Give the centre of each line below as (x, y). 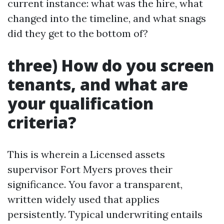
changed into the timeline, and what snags (107, 18)
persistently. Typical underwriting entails (105, 214)
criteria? (42, 122)
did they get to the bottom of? (78, 33)
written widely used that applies (83, 199)
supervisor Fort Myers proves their (90, 169)
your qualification (80, 103)
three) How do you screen (111, 65)
